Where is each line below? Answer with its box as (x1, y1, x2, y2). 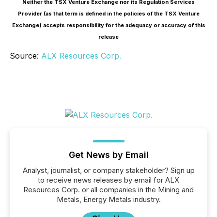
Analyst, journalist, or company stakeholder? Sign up (22, 166, 195, 175)
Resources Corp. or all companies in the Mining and (23, 185, 194, 194)
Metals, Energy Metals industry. (56, 195, 161, 204)
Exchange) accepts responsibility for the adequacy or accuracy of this (12, 22, 205, 29)
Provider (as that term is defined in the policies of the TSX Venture (17, 10, 200, 17)
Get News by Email (68, 150, 149, 160)
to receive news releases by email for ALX (38, 175, 179, 185)
